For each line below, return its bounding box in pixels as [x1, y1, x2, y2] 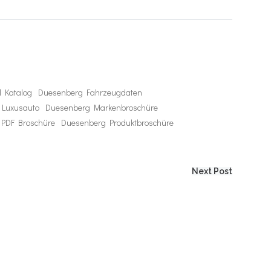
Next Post [192, 166, 232, 176]
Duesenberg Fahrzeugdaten [38, 87, 142, 98]
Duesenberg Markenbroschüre [45, 102, 158, 113]
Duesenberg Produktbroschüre [61, 117, 174, 128]
